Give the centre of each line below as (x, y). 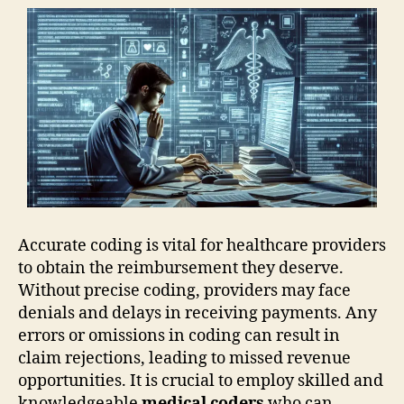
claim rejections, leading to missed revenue (184, 359)
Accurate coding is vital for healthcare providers (202, 246)
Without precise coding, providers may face (184, 291)
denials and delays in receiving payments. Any (197, 314)
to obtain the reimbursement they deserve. (181, 269)
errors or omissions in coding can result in (179, 336)
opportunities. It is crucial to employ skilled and (201, 381)
